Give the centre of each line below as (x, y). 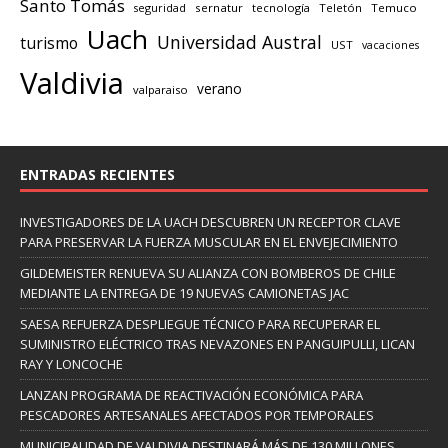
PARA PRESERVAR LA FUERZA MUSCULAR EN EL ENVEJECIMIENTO (209, 241)
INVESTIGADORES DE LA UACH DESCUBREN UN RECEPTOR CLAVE (210, 221)
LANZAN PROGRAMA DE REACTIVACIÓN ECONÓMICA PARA (191, 394)
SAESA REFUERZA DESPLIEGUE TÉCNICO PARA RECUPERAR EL (200, 323)
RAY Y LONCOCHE (71, 363)
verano (219, 88)
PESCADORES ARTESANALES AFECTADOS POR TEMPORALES (197, 414)
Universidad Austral (239, 41)
